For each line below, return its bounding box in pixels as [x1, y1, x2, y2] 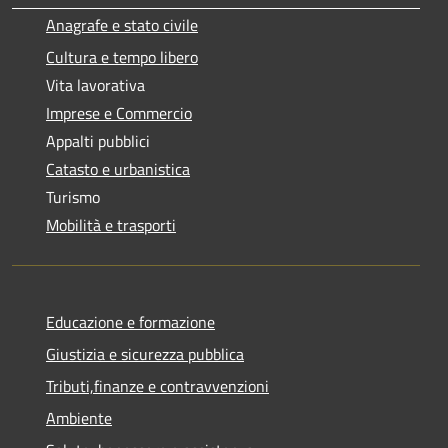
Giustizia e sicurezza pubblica [46, 341, 244, 366]
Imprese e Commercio [46, 100, 192, 125]
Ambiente [46, 405, 112, 430]
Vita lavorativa [46, 72, 145, 97]
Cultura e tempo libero [46, 44, 198, 69]
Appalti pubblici [46, 128, 150, 153]
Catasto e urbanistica [46, 156, 190, 181]
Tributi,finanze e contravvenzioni [46, 373, 269, 398]
